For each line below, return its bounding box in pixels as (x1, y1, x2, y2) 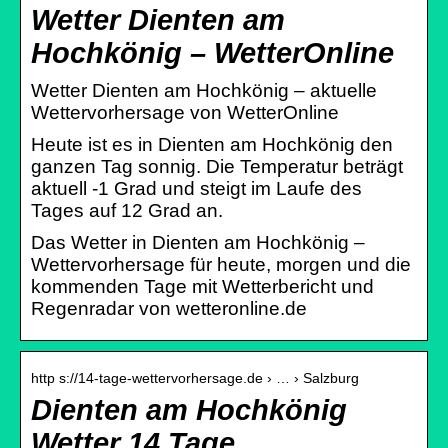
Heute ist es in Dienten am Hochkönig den (31, 133, 393, 155)
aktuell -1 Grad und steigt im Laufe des (31, 177, 362, 199)
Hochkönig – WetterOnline (31, 36, 394, 69)
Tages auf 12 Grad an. (31, 199, 223, 221)
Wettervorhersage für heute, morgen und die (31, 253, 411, 275)
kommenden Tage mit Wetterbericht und (31, 275, 374, 297)
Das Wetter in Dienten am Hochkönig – (31, 231, 365, 253)
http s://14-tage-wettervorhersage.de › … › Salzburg (31, 369, 359, 386)
